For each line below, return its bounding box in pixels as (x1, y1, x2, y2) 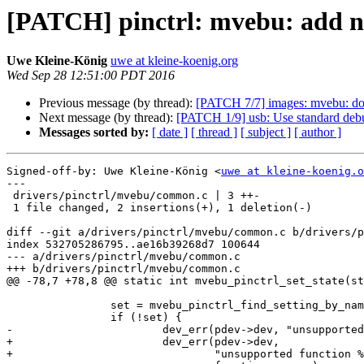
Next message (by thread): (39, 110, 176, 125)
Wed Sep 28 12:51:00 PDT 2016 (6, 68, 175, 83)
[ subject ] (240, 125, 291, 140)
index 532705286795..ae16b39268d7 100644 (6, 238, 260, 251)
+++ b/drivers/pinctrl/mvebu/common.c (6, 262, 240, 275)
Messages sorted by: (39, 125, 149, 140)
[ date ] (152, 125, 188, 140)
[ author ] (294, 125, 341, 140)
